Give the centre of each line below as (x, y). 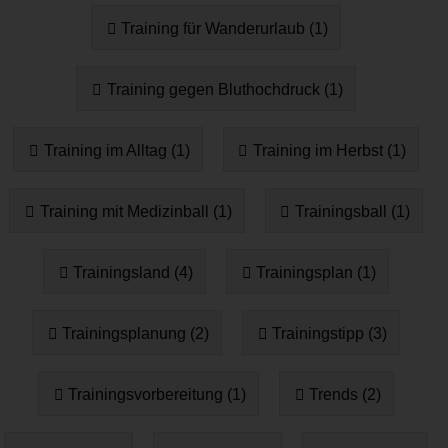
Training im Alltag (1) (116, 150)
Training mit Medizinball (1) (135, 211)
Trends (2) (345, 394)
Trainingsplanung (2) (135, 333)
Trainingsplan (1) (316, 272)
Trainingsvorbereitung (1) (157, 394)
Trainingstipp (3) (330, 333)
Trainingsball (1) (352, 211)
